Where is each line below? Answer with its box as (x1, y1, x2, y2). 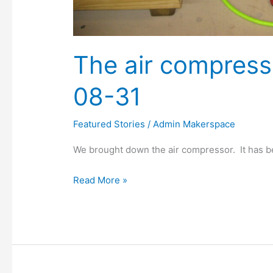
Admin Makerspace (153, 118, 236, 130)
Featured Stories (73, 118, 146, 130)
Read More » (73, 174, 128, 186)
